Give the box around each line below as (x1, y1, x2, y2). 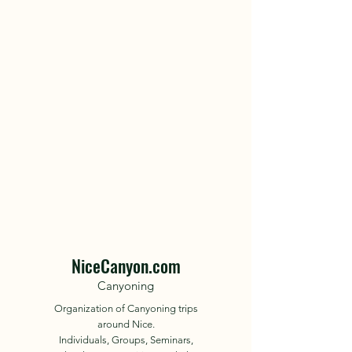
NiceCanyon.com (71, 253, 181, 278)
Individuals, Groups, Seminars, (58, 334, 193, 346)
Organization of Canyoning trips (53, 302, 198, 314)
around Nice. (97, 318, 155, 330)
